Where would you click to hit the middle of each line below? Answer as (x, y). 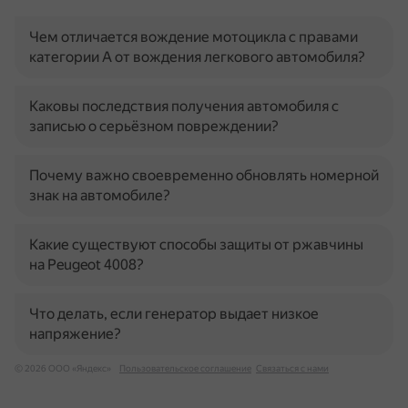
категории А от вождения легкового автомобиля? (197, 57)
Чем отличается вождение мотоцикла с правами (194, 37)
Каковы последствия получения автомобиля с (184, 106)
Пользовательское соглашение (185, 368)
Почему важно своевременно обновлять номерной (204, 175)
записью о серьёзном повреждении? (154, 126)
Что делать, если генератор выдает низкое (174, 314)
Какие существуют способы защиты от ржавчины (196, 245)
